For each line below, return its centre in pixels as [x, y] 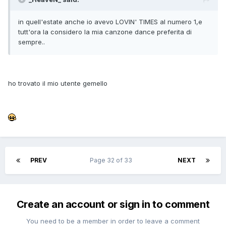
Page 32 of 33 [112, 160]
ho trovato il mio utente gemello [58, 83]
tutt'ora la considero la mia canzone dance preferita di [105, 32]
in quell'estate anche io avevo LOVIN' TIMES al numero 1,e [110, 22]
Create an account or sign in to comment [113, 205]
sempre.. [32, 42]
